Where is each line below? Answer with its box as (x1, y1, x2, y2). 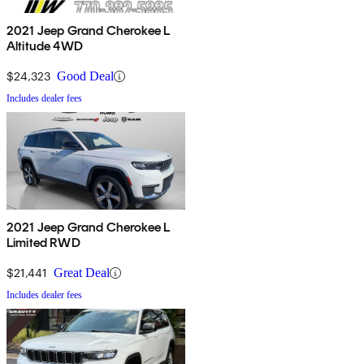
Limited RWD (6, 235, 80, 251)
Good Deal (57, 69, 114, 84)
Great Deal (54, 266, 110, 280)
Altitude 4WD (6, 38, 83, 54)
